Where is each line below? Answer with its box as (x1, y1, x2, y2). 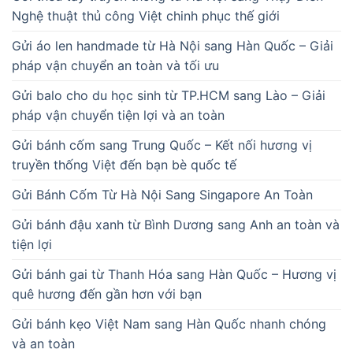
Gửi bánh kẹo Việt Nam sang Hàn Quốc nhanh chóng (12, 315, 326, 332)
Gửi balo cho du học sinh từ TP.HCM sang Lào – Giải (12, 87, 325, 103)
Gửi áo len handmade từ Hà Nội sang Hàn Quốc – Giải (12, 37, 333, 54)
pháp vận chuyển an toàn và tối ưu (12, 57, 219, 73)
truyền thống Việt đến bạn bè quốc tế (12, 156, 236, 173)
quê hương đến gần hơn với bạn (12, 285, 202, 302)
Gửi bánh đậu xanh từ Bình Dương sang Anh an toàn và (12, 216, 340, 232)
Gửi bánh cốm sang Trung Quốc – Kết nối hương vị (12, 136, 312, 153)
